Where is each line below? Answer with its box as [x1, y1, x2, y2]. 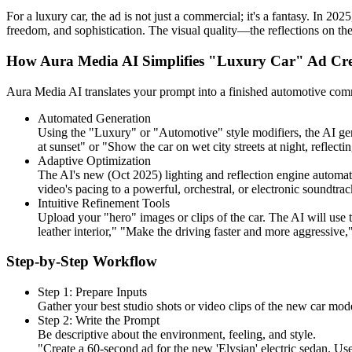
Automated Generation [38, 111, 151, 125]
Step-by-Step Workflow [6, 253, 157, 270]
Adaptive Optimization [38, 153, 151, 167]
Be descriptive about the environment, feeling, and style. [38, 327, 316, 341]
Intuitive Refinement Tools [38, 196, 170, 210]
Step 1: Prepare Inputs [38, 284, 147, 299]
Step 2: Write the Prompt [38, 313, 159, 327]
